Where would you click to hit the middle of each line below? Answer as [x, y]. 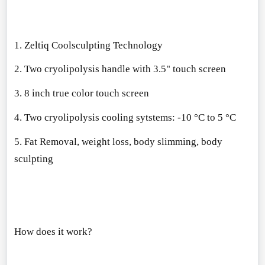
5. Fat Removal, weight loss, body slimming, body [118, 142]
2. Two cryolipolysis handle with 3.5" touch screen [120, 69]
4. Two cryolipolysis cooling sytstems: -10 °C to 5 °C [125, 118]
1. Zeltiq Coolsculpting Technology [88, 45]
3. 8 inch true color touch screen [81, 93]
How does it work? [53, 232]
